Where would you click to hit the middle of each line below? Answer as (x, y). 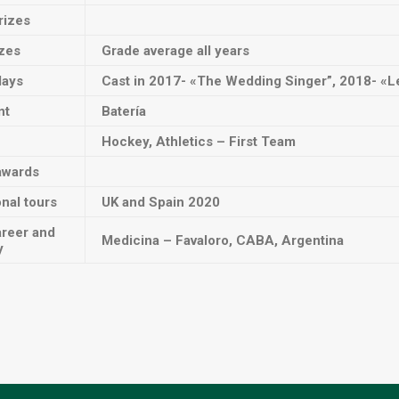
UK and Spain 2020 (161, 202)
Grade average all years (175, 51)
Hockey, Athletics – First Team (199, 142)
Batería (124, 111)
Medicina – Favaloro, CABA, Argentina (223, 240)
